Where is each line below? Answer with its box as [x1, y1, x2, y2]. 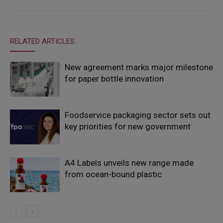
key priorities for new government [65, 121, 191, 132]
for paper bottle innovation [65, 74, 164, 84]
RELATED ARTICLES [10, 37, 75, 46]
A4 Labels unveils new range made [65, 158, 194, 168]
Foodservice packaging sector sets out [65, 110, 211, 120]
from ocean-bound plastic [65, 169, 162, 180]
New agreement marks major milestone [65, 62, 213, 73]
